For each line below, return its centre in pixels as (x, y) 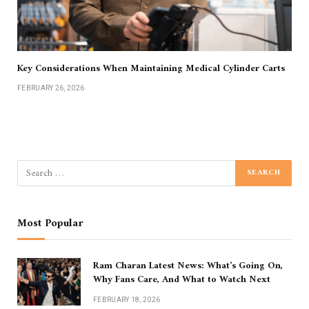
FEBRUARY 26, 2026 (51, 88)
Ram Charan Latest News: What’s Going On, (188, 266)
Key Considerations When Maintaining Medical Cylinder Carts (151, 69)
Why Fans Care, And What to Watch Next (182, 280)
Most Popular (50, 224)
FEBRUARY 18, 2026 (127, 300)
